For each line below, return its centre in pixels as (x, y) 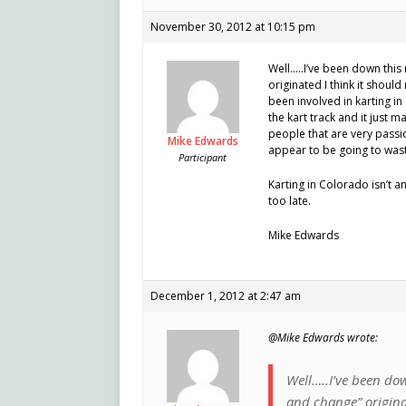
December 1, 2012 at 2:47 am (226, 296)
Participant (203, 158)
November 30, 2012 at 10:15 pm (233, 27)
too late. (290, 201)
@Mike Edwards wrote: (323, 338)
